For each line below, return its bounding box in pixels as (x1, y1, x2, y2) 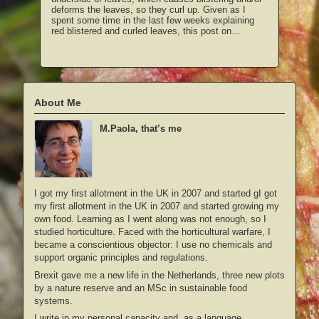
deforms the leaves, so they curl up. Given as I (51, 4, 246, 15)
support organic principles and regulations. (34, 252, 208, 263)
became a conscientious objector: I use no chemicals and (34, 239, 272, 251)
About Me (34, 97, 81, 109)
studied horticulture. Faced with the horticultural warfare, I (34, 226, 271, 238)
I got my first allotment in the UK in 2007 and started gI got (34, 188, 277, 199)
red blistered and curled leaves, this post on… (51, 25, 241, 36)
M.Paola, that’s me (100, 123, 182, 135)
